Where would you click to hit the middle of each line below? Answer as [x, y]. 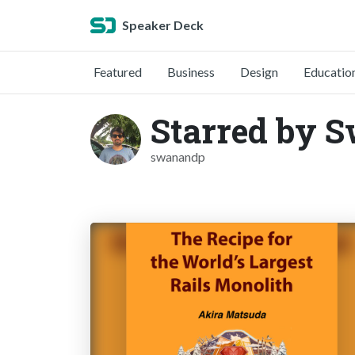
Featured [118, 72]
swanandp [178, 157]
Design [259, 72]
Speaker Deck [163, 25]
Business [191, 72]
